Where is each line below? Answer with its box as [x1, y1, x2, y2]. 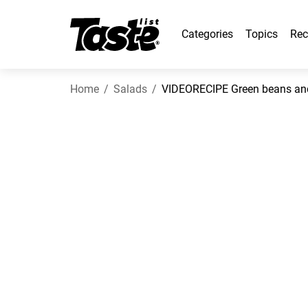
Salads [113, 82, 147, 96]
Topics [245, 27, 278, 41]
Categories [181, 27, 233, 41]
